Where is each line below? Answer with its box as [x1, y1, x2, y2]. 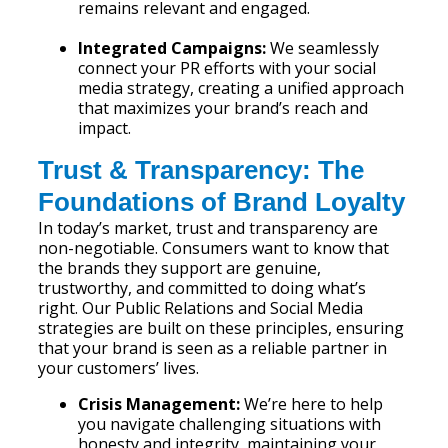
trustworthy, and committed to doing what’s [38, 277, 367, 299]
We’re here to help [240, 393, 384, 415]
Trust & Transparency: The [38, 155, 365, 185]
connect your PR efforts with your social [78, 57, 377, 79]
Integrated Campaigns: [78, 37, 267, 59]
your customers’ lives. [38, 357, 200, 379]
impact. [78, 117, 132, 139]
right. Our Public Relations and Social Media [38, 297, 364, 319]
